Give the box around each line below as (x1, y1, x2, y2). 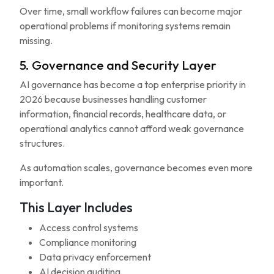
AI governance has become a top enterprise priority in (20, 78, 246, 91)
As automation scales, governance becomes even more (20, 161, 253, 174)
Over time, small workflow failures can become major (20, 5, 242, 17)
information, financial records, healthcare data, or (20, 108, 226, 120)
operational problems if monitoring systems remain (20, 20, 231, 32)
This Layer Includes (20, 199, 133, 216)
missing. (20, 34, 53, 46)
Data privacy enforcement (39, 251, 151, 263)
